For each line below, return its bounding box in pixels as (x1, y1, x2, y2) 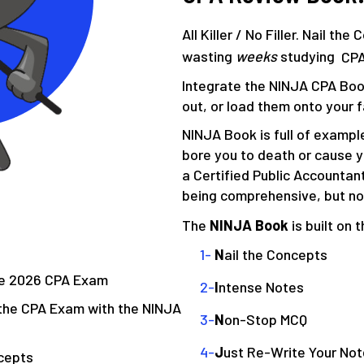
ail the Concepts (224, 245, 327, 264)
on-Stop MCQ (224, 310, 307, 329)
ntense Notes (219, 278, 304, 297)
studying (277, 47, 338, 66)
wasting (182, 47, 236, 66)
